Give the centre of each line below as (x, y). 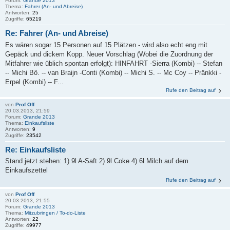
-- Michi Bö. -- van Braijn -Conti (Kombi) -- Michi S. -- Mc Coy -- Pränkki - (113, 72)
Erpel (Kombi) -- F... (34, 82)
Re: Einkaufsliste (35, 149)
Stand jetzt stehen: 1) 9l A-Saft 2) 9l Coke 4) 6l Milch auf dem (97, 161)
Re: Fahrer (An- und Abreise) (57, 33)
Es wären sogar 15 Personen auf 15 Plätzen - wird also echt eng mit (106, 45)
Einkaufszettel (26, 170)
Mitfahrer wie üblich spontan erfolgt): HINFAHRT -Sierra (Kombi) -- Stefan (114, 63)
